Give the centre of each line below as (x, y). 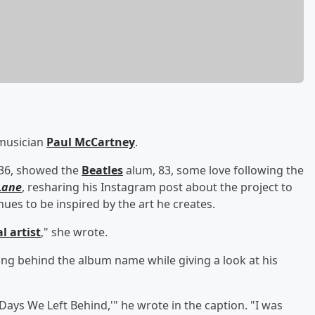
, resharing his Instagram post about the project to (157, 187)
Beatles (102, 170)
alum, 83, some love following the (213, 170)
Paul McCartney (91, 142)
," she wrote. (74, 232)
